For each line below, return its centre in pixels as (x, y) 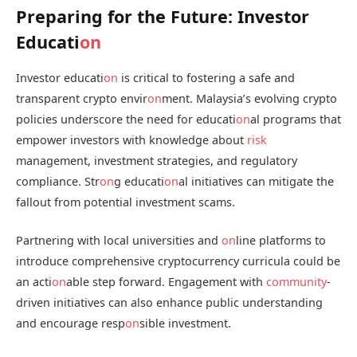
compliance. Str (58, 181)
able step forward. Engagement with (166, 282)
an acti (34, 282)
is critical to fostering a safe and (206, 77)
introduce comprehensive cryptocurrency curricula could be (178, 261)
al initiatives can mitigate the (256, 181)
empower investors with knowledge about (131, 139)
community (296, 282)
